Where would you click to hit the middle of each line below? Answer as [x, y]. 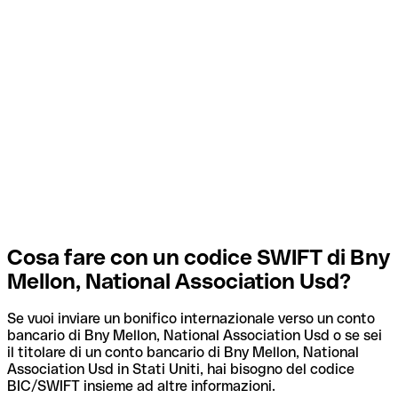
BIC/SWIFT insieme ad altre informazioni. [141, 386]
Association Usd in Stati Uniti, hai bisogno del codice [181, 370]
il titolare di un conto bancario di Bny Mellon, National [183, 353]
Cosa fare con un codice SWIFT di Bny [199, 257]
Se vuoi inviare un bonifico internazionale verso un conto [191, 319]
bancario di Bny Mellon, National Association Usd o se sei [195, 336]
